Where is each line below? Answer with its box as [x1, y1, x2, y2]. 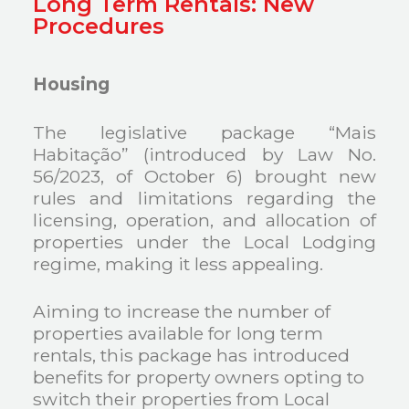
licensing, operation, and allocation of [33, 208, 376, 231]
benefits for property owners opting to [33, 366, 365, 389]
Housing [33, 72, 110, 95]
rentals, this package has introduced [33, 344, 351, 367]
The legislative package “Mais [33, 121, 376, 143]
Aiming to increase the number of [33, 300, 331, 323]
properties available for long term [33, 322, 324, 345]
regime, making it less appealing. [33, 252, 324, 275]
